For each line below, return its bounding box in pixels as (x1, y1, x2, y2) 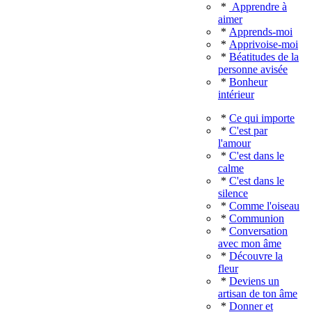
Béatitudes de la (229, 51, 299, 63)
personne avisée (218, 63, 288, 75)
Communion (229, 212, 284, 224)
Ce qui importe (229, 112, 295, 124)
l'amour (218, 137, 251, 149)
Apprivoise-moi (229, 38, 298, 50)
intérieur (218, 88, 254, 100)
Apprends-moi (229, 26, 292, 38)
